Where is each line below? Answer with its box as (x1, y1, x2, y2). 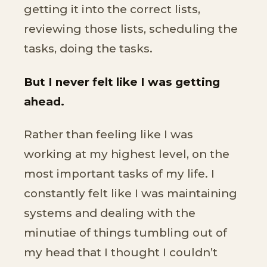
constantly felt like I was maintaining (24, 187, 237, 201)
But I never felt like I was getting (24, 74, 220, 89)
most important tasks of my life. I (24, 167, 215, 181)
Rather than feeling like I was (24, 128, 193, 142)
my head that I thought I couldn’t (24, 246, 218, 260)
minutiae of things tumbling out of (24, 226, 227, 240)
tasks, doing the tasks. (24, 42, 153, 56)
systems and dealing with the (24, 206, 195, 221)
